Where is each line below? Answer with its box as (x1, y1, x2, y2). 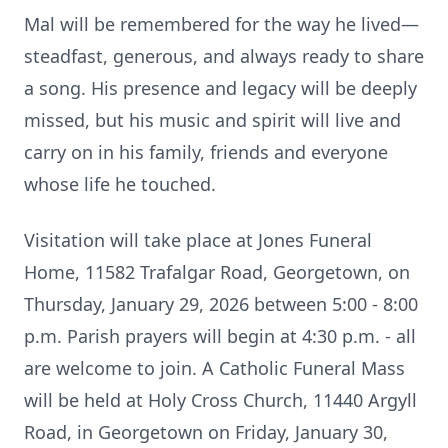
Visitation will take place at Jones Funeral (24, 228, 372, 252)
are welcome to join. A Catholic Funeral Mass (24, 356, 405, 380)
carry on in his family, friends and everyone (24, 140, 388, 164)
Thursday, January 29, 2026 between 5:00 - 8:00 (24, 292, 418, 316)
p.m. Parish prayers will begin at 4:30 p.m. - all (24, 324, 416, 348)
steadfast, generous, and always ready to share (24, 44, 424, 68)
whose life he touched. (24, 172, 216, 196)
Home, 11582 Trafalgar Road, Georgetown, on (24, 260, 410, 284)
